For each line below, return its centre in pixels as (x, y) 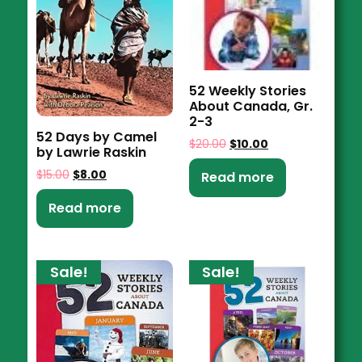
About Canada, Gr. (250, 107)
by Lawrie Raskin (92, 152)
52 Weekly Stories (247, 91)
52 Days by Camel (97, 137)
